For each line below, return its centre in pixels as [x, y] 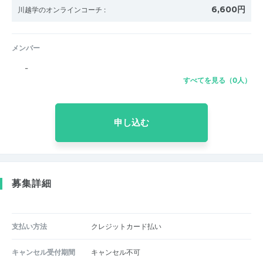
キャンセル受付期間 [43, 252]
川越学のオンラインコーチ [61, 9]
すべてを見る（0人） [217, 80]
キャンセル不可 [115, 252]
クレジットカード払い [126, 226]
